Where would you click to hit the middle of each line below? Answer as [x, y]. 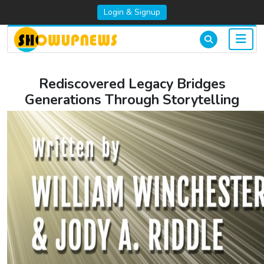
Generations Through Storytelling [132, 100]
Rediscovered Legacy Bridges [132, 84]
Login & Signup [132, 12]
